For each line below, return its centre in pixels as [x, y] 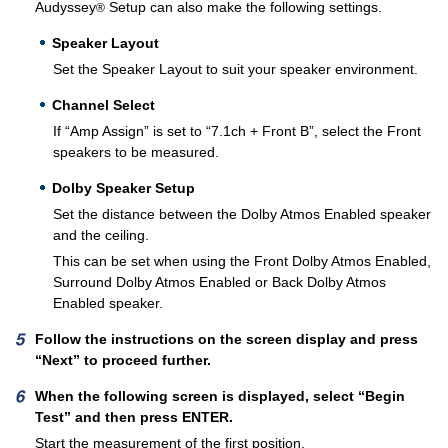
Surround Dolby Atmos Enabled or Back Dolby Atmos [220, 282]
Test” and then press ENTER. [134, 417]
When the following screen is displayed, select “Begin [220, 396]
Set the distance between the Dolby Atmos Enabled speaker [242, 214]
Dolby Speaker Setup [123, 188]
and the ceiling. [101, 235]
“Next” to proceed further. [123, 360]
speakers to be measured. [136, 152]
